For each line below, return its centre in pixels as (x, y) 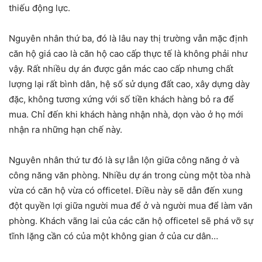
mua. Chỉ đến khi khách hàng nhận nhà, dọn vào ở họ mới (126, 115)
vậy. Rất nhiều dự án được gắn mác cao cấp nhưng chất (121, 69)
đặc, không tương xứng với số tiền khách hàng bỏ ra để (121, 99)
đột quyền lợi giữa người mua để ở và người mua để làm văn (131, 206)
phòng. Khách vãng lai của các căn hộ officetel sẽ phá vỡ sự (131, 221)
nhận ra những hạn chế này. (65, 130)
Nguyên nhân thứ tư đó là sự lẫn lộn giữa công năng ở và (124, 160)
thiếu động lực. (39, 8)
